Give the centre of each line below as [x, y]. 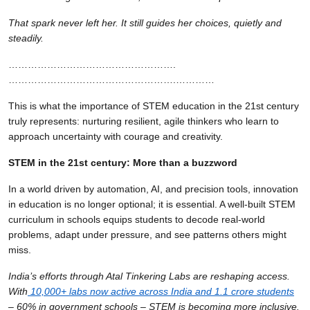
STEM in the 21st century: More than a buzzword [123, 162]
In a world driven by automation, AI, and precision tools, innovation [153, 189]
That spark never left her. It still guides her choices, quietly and [145, 22]
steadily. [26, 38]
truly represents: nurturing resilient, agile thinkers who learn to [144, 121]
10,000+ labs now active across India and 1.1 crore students [162, 291]
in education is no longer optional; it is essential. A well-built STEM [152, 204]
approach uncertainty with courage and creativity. [116, 136]
